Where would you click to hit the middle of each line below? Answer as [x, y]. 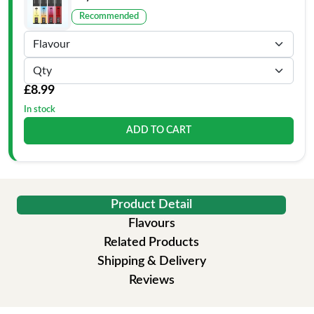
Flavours [151, 224]
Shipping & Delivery [151, 261]
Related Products [151, 243]
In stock [40, 110]
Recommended [109, 16]
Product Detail [151, 205]
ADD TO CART [159, 130]
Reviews [151, 280]
